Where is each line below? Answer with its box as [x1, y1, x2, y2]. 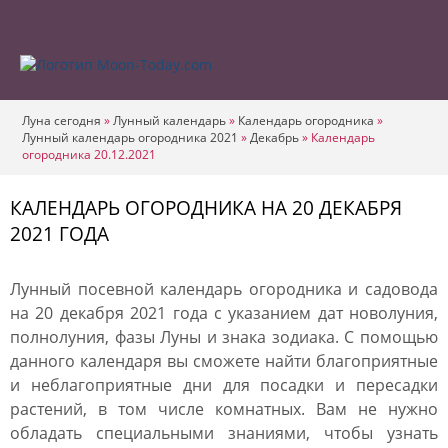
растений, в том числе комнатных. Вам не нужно [10, 398, 438, 420]
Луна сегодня [22, 112, 101, 129]
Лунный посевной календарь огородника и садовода [10, 278, 438, 300]
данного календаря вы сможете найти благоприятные [10, 350, 438, 372]
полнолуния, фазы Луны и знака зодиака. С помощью [10, 326, 438, 348]
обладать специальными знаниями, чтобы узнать [10, 422, 438, 444]
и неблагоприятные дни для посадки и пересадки [10, 374, 438, 396]
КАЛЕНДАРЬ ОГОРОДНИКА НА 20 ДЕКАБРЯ [10, 195, 402, 221]
